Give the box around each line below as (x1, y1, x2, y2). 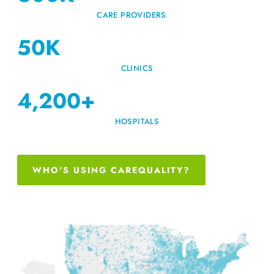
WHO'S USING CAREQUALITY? (32, 163, 190, 176)
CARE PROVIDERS (97, 9, 166, 21)
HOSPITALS (114, 115, 160, 127)
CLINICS (120, 62, 154, 74)
